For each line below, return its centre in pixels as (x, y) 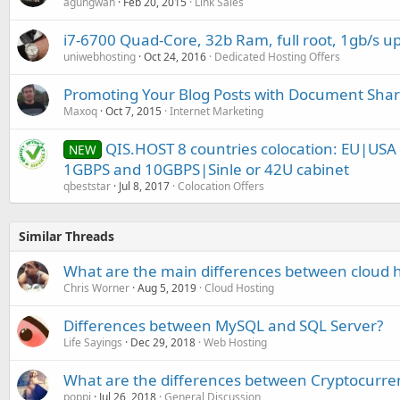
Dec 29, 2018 (163, 342)
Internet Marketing (217, 111)
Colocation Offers (221, 186)
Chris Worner (96, 287)
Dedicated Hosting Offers (277, 56)
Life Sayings (93, 342)
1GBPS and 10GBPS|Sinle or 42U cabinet (206, 169)
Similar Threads (67, 236)
